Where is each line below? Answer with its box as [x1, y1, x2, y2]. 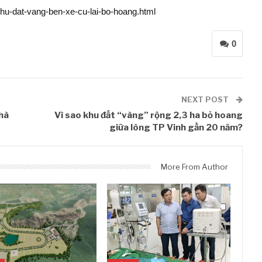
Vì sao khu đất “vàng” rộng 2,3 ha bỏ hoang [54, 110, 243, 120]
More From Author [161, 162, 229, 171]
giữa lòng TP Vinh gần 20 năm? [109, 122, 243, 133]
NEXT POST [181, 95, 231, 104]
